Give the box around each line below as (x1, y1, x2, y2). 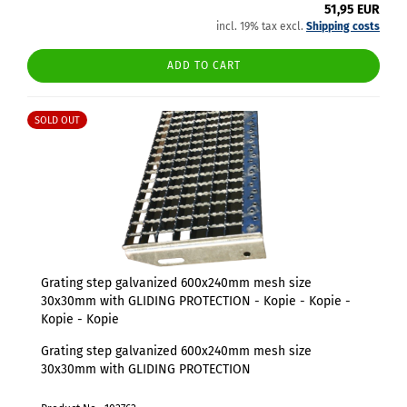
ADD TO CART (166, 59, 241, 72)
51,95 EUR (324, 2, 380, 17)
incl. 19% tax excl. (216, 20, 306, 33)
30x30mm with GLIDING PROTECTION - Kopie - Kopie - (41, 293, 351, 309)
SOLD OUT (35, 114, 80, 126)
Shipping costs (306, 20, 380, 33)
